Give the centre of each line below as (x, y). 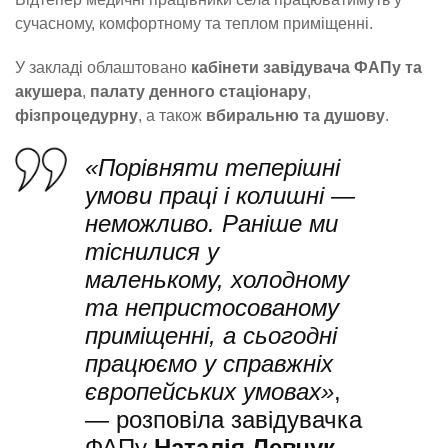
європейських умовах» (209, 391)
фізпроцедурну (76, 116)
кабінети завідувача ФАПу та (306, 68)
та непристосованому (212, 307)
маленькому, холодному (217, 279)
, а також (172, 116)
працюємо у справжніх (209, 363)
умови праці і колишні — (220, 195)
